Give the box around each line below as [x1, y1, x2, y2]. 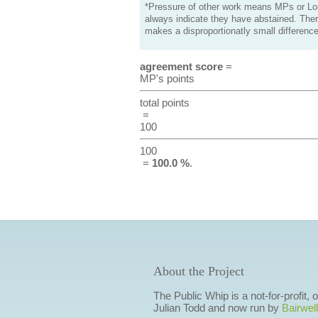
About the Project [153, 264, 244, 278]
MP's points [139, 72, 194, 84]
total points [139, 97, 190, 109]
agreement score [139, 60, 223, 72]
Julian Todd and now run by [153, 302, 282, 314]
